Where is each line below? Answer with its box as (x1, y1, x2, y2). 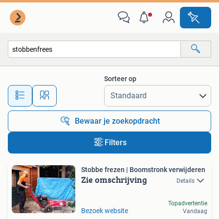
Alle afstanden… (79, 87, 127, 95)
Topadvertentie (168, 199, 207, 207)
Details (176, 177, 195, 184)
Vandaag (183, 207, 207, 215)
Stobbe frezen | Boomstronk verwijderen (81, 166, 205, 174)
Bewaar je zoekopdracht (75, 116, 160, 126)
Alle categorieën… (18, 66, 70, 74)
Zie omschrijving (81, 173, 147, 186)
